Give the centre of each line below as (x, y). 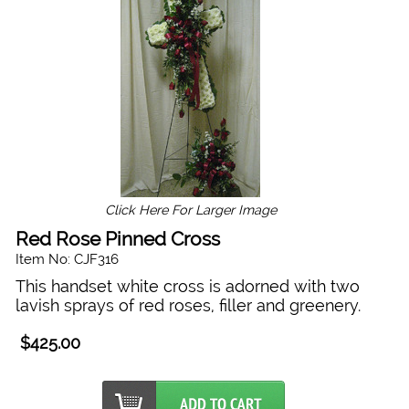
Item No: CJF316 (68, 259)
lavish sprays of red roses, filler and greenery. (189, 305)
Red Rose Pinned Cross (118, 238)
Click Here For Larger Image (190, 209)
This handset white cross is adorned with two (188, 286)
